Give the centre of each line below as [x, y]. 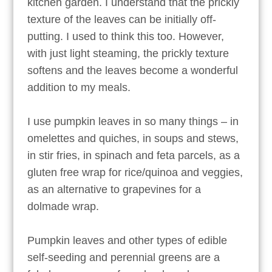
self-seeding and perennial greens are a [123, 258]
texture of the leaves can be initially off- [121, 20]
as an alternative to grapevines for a [114, 190]
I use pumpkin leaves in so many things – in [133, 122]
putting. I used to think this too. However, [125, 37]
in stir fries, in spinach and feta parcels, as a [133, 156]
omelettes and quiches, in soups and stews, [133, 139]
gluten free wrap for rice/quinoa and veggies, [135, 173]
